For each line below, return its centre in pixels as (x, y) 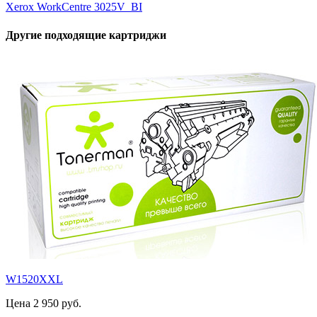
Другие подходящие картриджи (86, 35)
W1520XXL (34, 279)
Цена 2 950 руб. (44, 303)
